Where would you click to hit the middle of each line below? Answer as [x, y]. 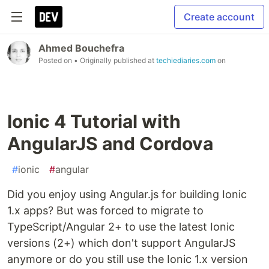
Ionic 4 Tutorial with [94, 121]
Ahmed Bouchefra [81, 48]
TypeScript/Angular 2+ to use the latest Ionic [121, 227]
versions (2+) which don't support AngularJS [121, 243]
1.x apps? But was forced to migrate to [105, 210]
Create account [219, 17]
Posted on [56, 60]
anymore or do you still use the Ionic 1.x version [128, 259]
